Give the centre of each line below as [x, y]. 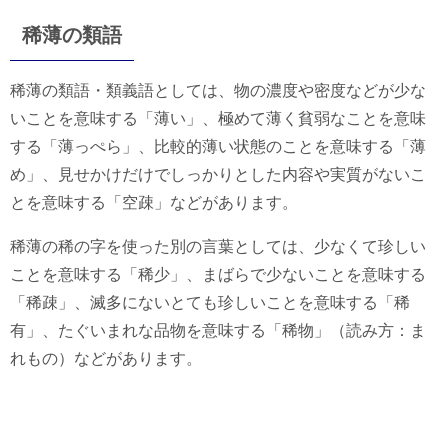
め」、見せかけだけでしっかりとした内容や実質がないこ [218, 175]
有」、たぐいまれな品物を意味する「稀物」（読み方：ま [218, 331]
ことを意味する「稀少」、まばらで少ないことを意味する [218, 275]
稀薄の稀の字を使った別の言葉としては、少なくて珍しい [218, 247]
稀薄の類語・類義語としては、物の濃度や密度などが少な [218, 91]
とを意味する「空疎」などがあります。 [154, 203]
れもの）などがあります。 [106, 359]
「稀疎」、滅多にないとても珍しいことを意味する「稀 [210, 303]
